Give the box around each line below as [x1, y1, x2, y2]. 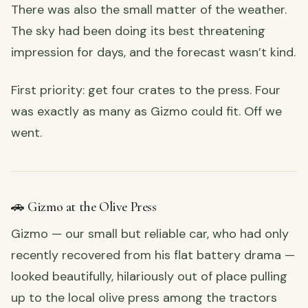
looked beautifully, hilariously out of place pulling [11, 267, 287, 285]
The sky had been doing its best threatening [11, 22, 265, 39]
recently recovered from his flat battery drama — [11, 246, 295, 263]
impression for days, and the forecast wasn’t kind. [11, 43, 296, 60]
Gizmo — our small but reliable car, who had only [11, 225, 289, 242]
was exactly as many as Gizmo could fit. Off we [11, 102, 282, 120]
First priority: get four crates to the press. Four [11, 81, 280, 98]
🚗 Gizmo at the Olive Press [11, 198, 157, 215]
